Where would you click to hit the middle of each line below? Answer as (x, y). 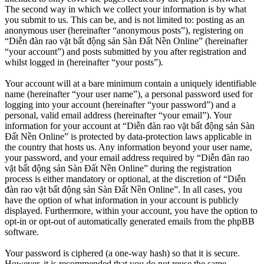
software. (22, 232)
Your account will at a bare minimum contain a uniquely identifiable (131, 84)
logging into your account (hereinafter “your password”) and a (120, 105)
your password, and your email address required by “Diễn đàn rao (127, 158)
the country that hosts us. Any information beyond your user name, (128, 147)
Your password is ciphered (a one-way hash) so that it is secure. (122, 253)
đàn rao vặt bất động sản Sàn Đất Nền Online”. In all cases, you (123, 190)
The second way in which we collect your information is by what (126, 9)
